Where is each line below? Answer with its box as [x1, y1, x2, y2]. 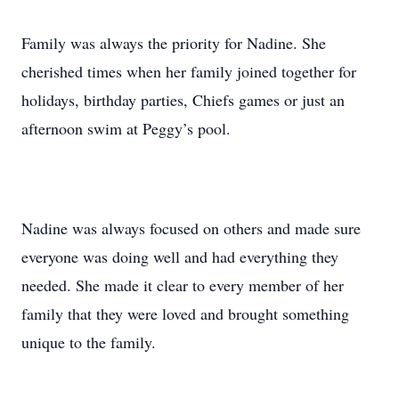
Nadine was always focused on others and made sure [21, 217, 361, 239]
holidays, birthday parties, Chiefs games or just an [21, 89, 345, 110]
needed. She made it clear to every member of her [21, 274, 344, 296]
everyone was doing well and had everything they [21, 246, 338, 267]
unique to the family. [21, 331, 156, 353]
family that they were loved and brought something [21, 303, 349, 324]
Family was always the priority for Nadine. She [21, 32, 326, 53]
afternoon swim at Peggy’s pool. [21, 118, 231, 139]
